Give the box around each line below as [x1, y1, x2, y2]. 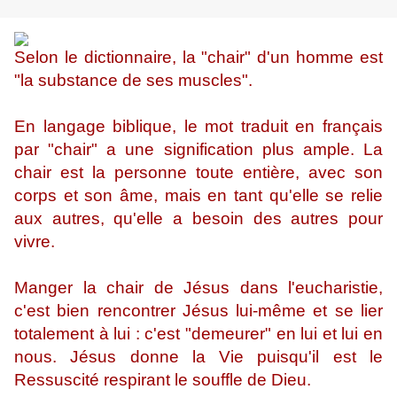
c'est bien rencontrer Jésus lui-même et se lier [14, 301, 383, 321]
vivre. [14, 232, 55, 252]
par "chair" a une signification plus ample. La [14, 140, 383, 160]
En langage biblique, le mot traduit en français [14, 117, 383, 136]
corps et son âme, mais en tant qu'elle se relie [14, 186, 383, 206]
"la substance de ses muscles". [14, 71, 253, 90]
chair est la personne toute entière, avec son [14, 163, 383, 183]
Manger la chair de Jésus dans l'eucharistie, [14, 278, 383, 298]
